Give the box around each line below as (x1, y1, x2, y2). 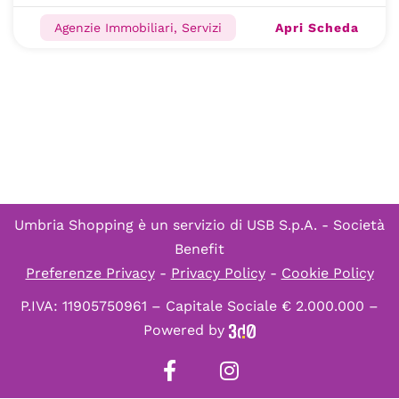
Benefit (175, 240, 224, 257)
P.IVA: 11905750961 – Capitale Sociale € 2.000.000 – (20, 297, 379, 314)
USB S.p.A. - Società (247, 216, 385, 233)
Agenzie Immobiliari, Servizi (54, 20, 222, 35)
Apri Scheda (275, 20, 359, 35)
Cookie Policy (281, 265, 374, 281)
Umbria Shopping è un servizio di (14, 216, 247, 233)
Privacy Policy (170, 265, 265, 281)
